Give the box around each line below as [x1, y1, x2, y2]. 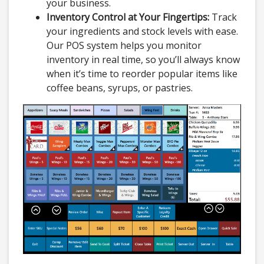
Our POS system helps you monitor [47, 39, 202, 52]
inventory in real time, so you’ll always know [47, 53, 240, 66]
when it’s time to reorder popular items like [47, 67, 237, 80]
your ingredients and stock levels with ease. [47, 25, 238, 38]
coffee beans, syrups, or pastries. [47, 81, 193, 94]
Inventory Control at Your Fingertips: [47, 11, 209, 24]
